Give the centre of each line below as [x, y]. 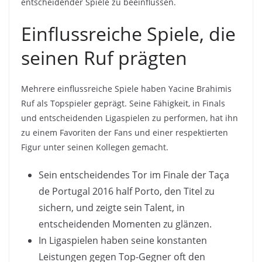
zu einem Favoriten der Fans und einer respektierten [125, 133]
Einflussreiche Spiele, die [128, 34]
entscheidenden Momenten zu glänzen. [125, 224]
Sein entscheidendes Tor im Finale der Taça [134, 175]
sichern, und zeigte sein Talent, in [112, 208]
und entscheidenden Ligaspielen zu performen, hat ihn [130, 118]
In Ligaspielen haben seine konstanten [123, 241]
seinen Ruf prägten [104, 58]
